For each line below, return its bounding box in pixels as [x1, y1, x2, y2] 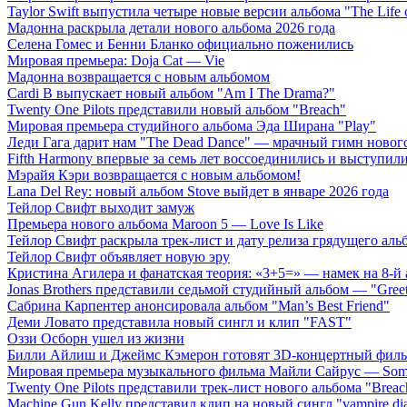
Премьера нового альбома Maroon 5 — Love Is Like [7, 216, 323, 233]
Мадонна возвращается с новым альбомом [7, 69, 270, 85]
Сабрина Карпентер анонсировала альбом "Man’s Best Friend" [7, 298, 390, 314]
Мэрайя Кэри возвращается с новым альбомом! [7, 167, 301, 184]
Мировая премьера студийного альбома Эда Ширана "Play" [7, 118, 376, 134]
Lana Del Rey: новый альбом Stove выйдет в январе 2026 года [7, 184, 389, 200]
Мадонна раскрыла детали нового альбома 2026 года [7, 20, 335, 36]
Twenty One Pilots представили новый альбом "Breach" [7, 102, 346, 118]
